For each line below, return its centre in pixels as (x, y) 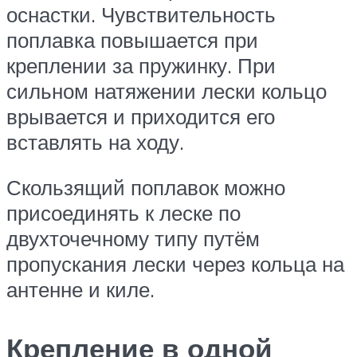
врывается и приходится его (141, 116)
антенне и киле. (80, 290)
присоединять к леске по (124, 213)
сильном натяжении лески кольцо (167, 90)
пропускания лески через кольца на (175, 264)
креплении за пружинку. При (141, 65)
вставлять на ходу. (95, 141)
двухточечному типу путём (133, 239)
